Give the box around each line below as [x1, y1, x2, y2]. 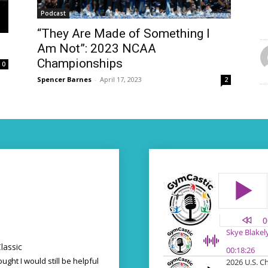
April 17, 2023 [100, 75, 142, 84]
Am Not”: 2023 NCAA [37, 41, 156, 56]
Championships [37, 56, 123, 71]
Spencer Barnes [37, 75, 92, 84]
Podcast [41, 9, 66, 18]
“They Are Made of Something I [37, 26, 210, 41]
